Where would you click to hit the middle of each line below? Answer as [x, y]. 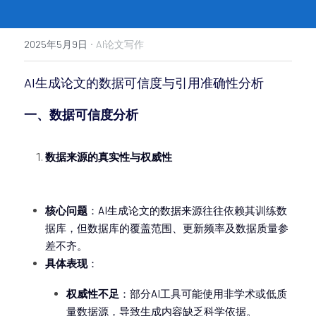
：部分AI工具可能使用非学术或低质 [203, 293]
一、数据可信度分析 [81, 114]
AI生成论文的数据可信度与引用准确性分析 [144, 83]
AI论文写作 [120, 44]
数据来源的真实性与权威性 [109, 157]
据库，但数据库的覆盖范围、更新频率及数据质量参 [167, 228]
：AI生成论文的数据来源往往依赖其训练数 [187, 210]
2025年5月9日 [56, 44]
